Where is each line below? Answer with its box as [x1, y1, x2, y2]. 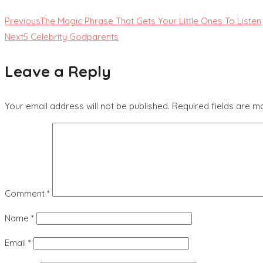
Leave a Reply [5, 61, 111, 81]
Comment [5, 187, 47, 199]
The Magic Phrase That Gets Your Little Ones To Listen [40, 15, 261, 26]
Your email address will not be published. [5, 100, 170, 112]
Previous [5, 15, 40, 26]
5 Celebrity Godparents [23, 31, 119, 42]
